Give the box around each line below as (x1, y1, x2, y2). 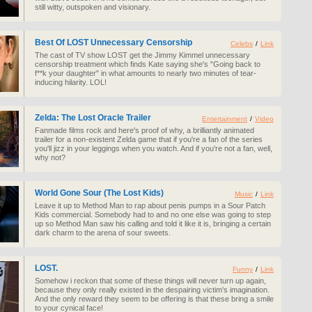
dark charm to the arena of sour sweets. (35, 228, 171, 237)
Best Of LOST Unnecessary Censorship (35, 38, 192, 47)
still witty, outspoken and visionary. (35, 3, 150, 11)
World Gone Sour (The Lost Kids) (35, 188, 164, 198)
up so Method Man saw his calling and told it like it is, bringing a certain (35, 219, 271, 228)
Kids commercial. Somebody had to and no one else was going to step (35, 210, 271, 219)
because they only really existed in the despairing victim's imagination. (35, 286, 270, 294)
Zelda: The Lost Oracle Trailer (35, 113, 151, 123)
